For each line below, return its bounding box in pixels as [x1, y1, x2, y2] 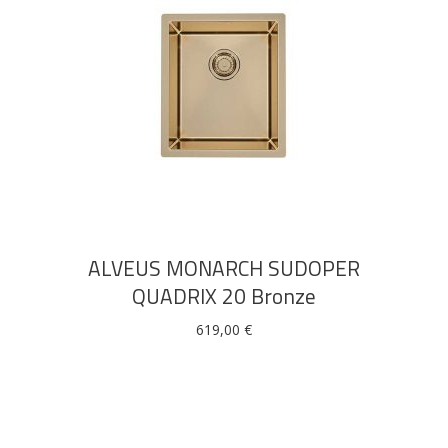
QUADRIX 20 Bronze [132, 280, 316, 312]
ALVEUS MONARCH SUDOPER [88, 252, 360, 284]
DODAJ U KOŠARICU [157, 155, 291, 176]
